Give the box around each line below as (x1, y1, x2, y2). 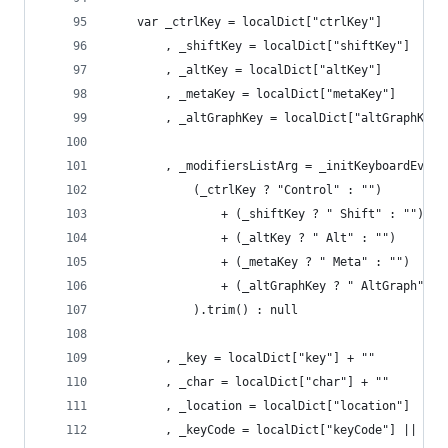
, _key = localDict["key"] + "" (165, 351, 375, 365)
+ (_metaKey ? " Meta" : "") (221, 255, 410, 269)
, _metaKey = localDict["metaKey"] (165, 87, 396, 101)
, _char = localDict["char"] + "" (165, 375, 389, 389)
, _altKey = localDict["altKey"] (165, 63, 382, 77)
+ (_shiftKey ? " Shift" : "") (221, 207, 424, 221)
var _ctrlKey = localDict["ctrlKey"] (137, 15, 382, 29)
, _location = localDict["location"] (165, 399, 410, 413)
